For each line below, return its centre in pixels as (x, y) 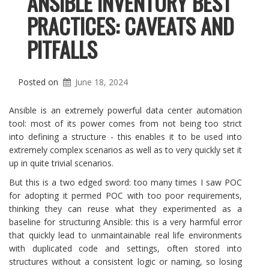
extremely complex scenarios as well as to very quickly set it (125, 150)
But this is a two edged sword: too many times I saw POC (125, 182)
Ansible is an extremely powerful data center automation (125, 110)
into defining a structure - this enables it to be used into (125, 137)
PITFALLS (62, 49)
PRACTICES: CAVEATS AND (131, 26)
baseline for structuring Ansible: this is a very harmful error (125, 222)
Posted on (39, 82)
